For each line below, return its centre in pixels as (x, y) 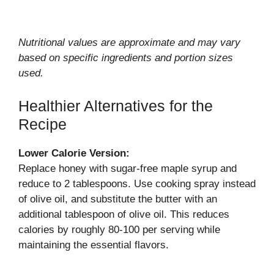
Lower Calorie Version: (74, 153)
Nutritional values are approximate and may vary (129, 43)
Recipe (43, 124)
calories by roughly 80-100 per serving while (119, 229)
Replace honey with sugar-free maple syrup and (128, 168)
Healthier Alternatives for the (116, 106)
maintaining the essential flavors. (94, 245)
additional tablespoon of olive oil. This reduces (124, 214)
